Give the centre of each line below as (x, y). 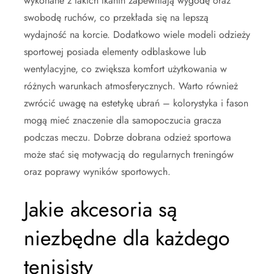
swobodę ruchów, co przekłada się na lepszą (116, 17)
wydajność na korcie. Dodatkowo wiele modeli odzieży (137, 34)
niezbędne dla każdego (127, 238)
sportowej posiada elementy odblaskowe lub (115, 51)
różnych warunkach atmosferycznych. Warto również (131, 86)
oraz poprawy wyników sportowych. (97, 171)
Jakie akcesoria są (100, 209)
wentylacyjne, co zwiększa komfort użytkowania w (125, 68)
